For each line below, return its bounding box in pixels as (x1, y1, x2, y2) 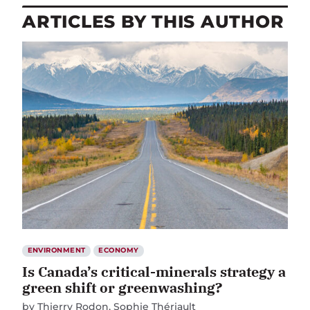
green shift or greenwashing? (22, 278, 222, 298)
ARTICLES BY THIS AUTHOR (22, 11, 284, 33)
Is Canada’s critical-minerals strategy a (22, 262, 286, 282)
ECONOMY (98, 246, 139, 255)
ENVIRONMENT (27, 246, 86, 255)
